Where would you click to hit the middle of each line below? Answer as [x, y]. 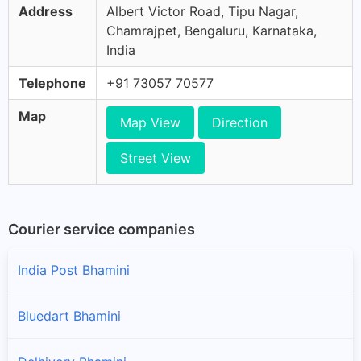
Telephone [52, 83]
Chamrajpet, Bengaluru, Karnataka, [212, 31]
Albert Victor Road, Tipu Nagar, [202, 11]
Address [46, 11]
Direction [240, 122]
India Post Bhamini [74, 270]
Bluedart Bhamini [69, 315]
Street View [156, 158]
